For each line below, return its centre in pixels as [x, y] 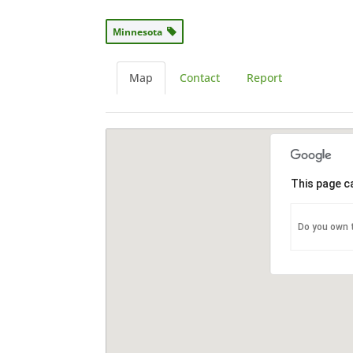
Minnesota [140, 32]
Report [265, 78]
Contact [200, 78]
